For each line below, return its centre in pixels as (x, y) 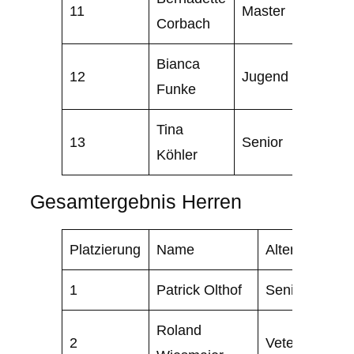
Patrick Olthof (200, 290)
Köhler (177, 154)
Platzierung (105, 250)
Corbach (184, 23)
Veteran (290, 343)
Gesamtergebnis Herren (136, 202)
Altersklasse (304, 250)
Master (264, 10)
